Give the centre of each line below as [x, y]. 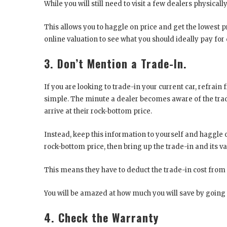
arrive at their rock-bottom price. [99, 111]
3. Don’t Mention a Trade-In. [116, 63]
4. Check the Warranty [101, 217]
